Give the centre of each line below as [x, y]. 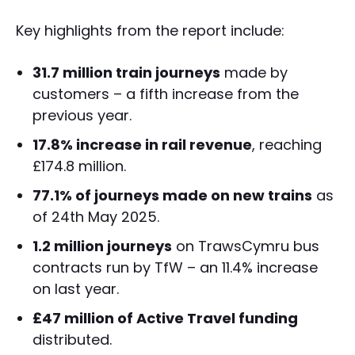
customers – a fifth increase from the [166, 94]
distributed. [72, 340]
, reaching [287, 145]
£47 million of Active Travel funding [165, 319]
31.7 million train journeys [126, 73]
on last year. [76, 289]
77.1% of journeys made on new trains [172, 196]
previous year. [82, 116]
